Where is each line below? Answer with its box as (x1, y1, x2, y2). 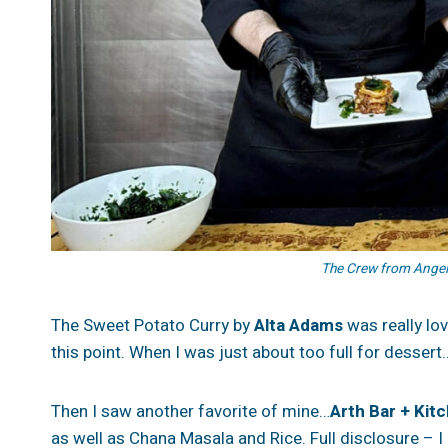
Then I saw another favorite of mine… (51, 398, 330, 424)
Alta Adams (254, 312, 343, 338)
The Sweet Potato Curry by (51, 312, 254, 338)
